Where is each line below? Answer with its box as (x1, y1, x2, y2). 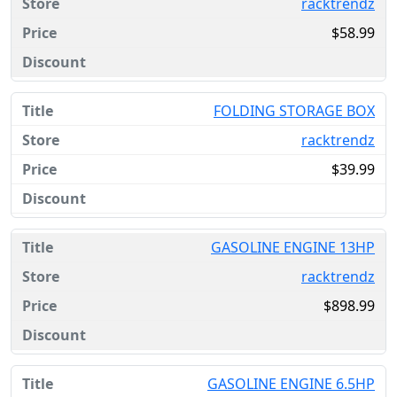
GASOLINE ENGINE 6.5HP (207, 374, 375, 393)
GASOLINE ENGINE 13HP (211, 237, 375, 257)
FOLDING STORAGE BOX (214, 101, 375, 121)
